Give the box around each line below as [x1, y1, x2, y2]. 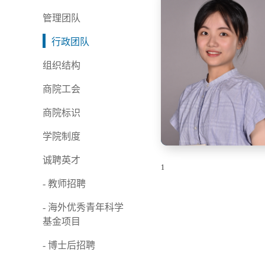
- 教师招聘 [43, 179, 86, 189]
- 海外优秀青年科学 [43, 202, 124, 212]
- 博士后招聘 [43, 240, 95, 250]
